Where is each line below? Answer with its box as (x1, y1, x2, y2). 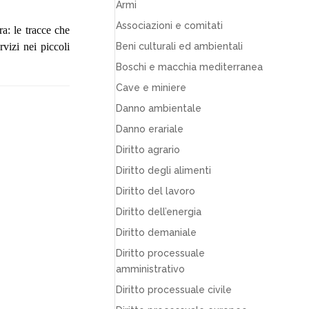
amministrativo (116, 263, 186, 275)
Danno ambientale (116, 103, 202, 114)
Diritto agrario (116, 144, 181, 155)
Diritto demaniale (116, 227, 197, 238)
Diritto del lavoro (116, 186, 196, 197)
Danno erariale (116, 123, 184, 134)
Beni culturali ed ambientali (116, 41, 243, 52)
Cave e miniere (116, 82, 187, 93)
